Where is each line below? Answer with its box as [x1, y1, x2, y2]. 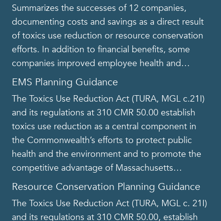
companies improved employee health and [12, 57, 181, 70]
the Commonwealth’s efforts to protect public [12, 134, 192, 147]
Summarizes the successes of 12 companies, [12, 2, 186, 15]
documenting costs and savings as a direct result [12, 16, 204, 29]
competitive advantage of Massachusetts [12, 162, 173, 175]
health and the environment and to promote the [12, 148, 201, 161]
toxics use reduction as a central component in [12, 120, 196, 133]
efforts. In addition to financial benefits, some [12, 43, 190, 56]
